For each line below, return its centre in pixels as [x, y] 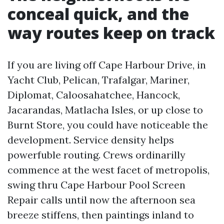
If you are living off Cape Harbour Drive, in [107, 65]
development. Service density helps [91, 140]
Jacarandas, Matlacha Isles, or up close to [105, 110]
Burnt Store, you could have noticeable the [108, 125]
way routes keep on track [111, 33]
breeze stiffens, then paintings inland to [101, 215]
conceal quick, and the [98, 14]
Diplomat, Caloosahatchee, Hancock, [94, 95]
